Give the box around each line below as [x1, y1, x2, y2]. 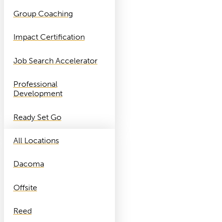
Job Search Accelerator [13, 55, 98, 65]
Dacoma [13, 159, 44, 169]
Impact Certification [13, 32, 85, 42]
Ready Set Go [13, 112, 61, 122]
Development [13, 89, 62, 99]
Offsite [13, 182, 37, 192]
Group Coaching [13, 9, 73, 19]
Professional [13, 79, 57, 89]
